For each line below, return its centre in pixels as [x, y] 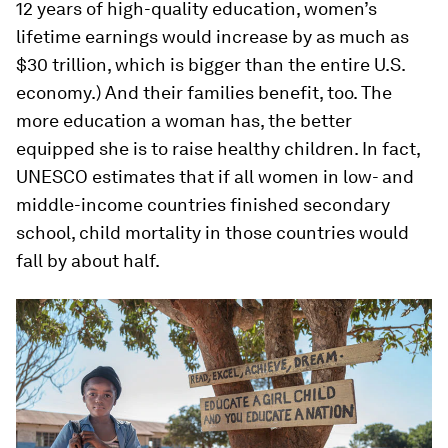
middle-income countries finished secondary [203, 204]
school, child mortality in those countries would [212, 232]
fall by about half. [88, 260]
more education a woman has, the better [184, 120]
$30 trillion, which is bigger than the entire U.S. [210, 64]
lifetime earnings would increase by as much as [212, 36]
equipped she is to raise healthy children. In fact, [218, 148]
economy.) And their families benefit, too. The [204, 92]
